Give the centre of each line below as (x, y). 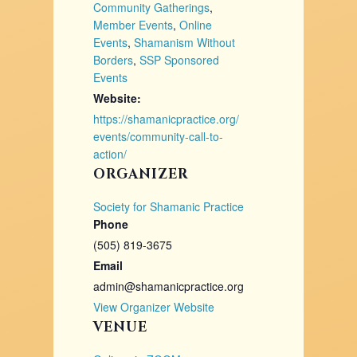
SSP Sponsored (180, 60)
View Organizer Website (154, 307)
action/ (110, 154)
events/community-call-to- (159, 136)
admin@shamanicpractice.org (169, 286)
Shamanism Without (185, 42)
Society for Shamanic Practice (169, 206)
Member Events (133, 25)
